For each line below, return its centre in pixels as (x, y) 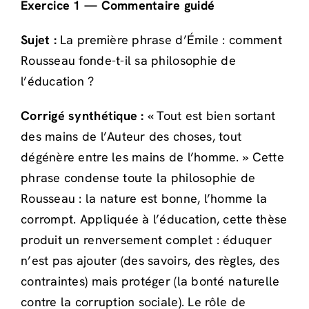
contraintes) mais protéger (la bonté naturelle (150, 281)
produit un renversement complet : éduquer (147, 239)
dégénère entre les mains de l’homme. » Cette (152, 157)
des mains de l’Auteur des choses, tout (131, 136)
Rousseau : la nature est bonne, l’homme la (144, 198)
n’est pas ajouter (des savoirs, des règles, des (150, 260)
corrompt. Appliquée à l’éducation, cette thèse (154, 219)
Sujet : (39, 39)
